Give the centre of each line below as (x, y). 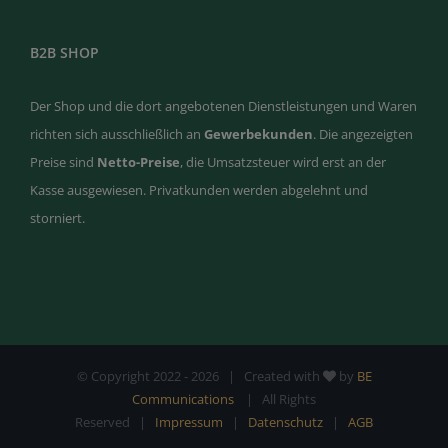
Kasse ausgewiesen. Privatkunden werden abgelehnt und (199, 189)
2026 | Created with (256, 375)
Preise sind (63, 161)
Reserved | (115, 421)
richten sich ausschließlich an (117, 133)
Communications (184, 398)
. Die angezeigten (363, 133)
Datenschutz (285, 421)
